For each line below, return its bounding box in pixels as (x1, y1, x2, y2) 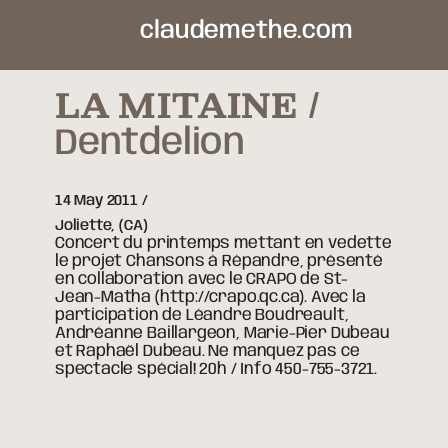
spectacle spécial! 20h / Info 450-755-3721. (54, 361, 378, 379)
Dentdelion (54, 124, 246, 163)
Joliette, (54, 218, 120, 235)
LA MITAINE (54, 81, 299, 129)
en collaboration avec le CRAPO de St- (54, 271, 349, 289)
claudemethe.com (140, 19, 353, 44)
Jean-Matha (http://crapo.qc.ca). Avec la (54, 289, 366, 307)
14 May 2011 (54, 192, 138, 209)
